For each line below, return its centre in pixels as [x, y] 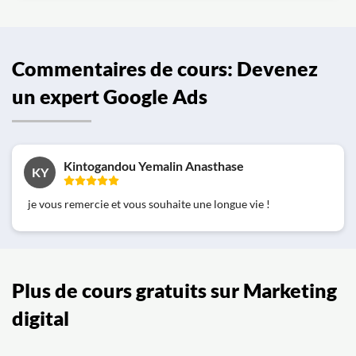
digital [41, 318]
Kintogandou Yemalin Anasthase [154, 165]
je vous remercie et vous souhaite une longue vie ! [149, 203]
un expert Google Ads [110, 96]
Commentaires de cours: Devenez [165, 68]
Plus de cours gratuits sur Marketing [174, 290]
